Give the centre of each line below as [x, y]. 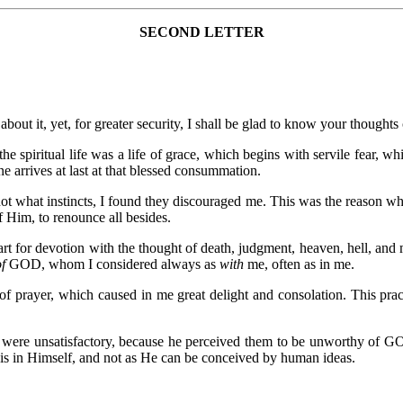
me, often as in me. [299, 264]
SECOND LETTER [201, 31]
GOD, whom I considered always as [114, 264]
